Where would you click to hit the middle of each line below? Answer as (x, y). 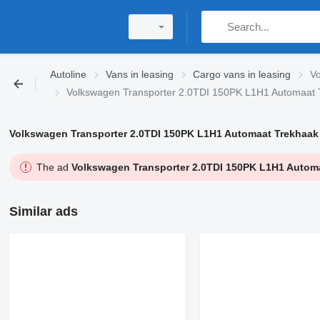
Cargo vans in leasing (242, 74)
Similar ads (43, 211)
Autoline (68, 74)
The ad (54, 167)
